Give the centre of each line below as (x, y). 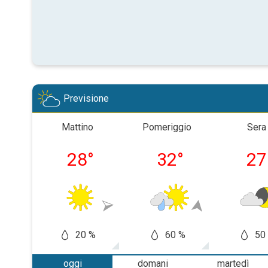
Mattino (77, 127)
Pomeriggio (167, 127)
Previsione (86, 98)
